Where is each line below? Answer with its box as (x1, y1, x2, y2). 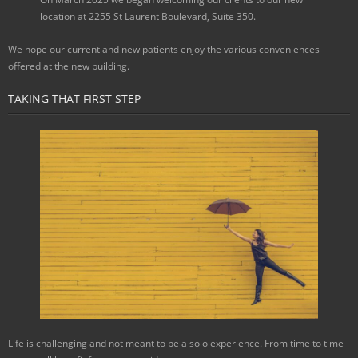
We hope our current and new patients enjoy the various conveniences (8, 42, 320, 56)
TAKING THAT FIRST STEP (8, 90, 141, 106)
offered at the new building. (8, 58, 129, 73)
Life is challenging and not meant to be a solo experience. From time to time (8, 336, 344, 351)
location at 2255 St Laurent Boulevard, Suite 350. (40, 9, 256, 23)
